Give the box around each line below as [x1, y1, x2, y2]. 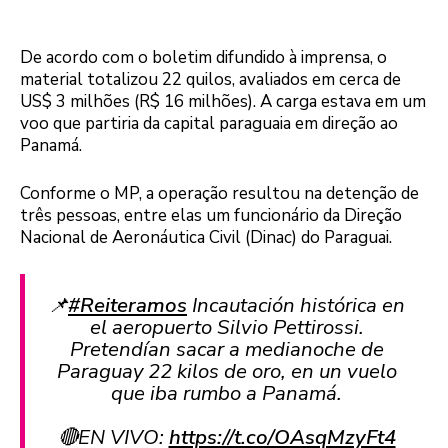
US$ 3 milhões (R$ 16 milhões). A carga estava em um [20, 90, 426, 114]
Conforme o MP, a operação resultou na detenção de [20, 181, 419, 205]
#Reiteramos [68, 291, 187, 320]
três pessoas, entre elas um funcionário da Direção [20, 203, 402, 227]
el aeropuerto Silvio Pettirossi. [89, 313, 364, 342]
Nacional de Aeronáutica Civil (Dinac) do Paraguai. [20, 225, 392, 249]
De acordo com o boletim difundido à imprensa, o [20, 46, 387, 70]
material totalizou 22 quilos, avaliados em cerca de [20, 68, 401, 92]
